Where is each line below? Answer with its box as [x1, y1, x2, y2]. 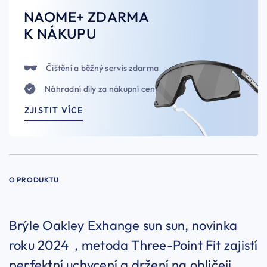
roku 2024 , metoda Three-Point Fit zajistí [9, 237, 258, 254]
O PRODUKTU [9, 175, 59, 185]
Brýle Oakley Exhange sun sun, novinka [9, 217, 238, 234]
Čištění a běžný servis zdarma [46, 63, 159, 74]
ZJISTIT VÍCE [24, 105, 83, 116]
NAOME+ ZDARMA [24, 8, 153, 26]
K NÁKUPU [24, 24, 97, 43]
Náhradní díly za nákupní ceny [45, 83, 160, 95]
